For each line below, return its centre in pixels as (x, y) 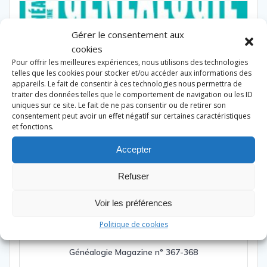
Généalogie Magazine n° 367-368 (133, 252)
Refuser (133, 176)
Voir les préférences (133, 203)
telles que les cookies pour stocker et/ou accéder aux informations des (132, 73)
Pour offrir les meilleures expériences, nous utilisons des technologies (130, 62)
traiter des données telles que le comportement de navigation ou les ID (132, 94)
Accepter (133, 149)
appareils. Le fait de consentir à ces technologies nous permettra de (127, 83)
